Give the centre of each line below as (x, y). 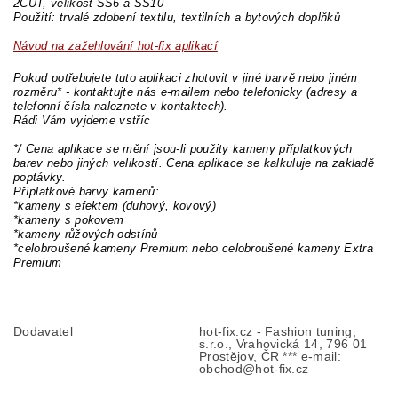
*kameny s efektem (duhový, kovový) (115, 206)
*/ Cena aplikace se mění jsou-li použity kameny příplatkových (183, 149)
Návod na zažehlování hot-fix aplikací (115, 46)
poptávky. (40, 178)
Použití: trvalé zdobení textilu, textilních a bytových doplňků (177, 18)
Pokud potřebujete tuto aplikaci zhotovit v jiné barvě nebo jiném (186, 78)
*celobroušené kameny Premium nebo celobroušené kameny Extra (193, 249)
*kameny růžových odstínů (86, 235)
